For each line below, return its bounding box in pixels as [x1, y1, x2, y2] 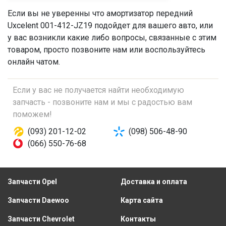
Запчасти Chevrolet [8, 215, 75, 223]
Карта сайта [121, 196, 163, 204]
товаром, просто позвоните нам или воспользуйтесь [8, 45, 205, 54]
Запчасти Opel [8, 178, 57, 186]
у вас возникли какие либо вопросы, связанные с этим [8, 33, 216, 42]
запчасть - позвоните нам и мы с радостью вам [13, 97, 192, 107]
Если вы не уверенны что [8, 9, 106, 18]
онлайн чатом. [8, 57, 60, 67]
